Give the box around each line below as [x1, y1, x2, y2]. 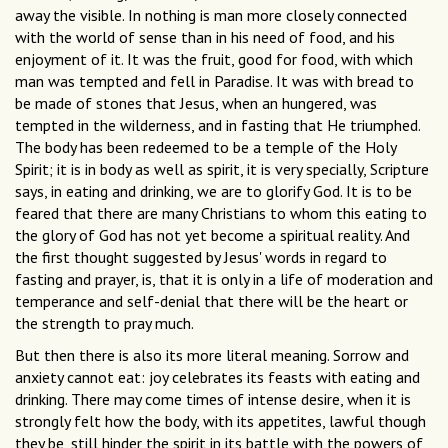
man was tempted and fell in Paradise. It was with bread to [15, 71, 414, 92]
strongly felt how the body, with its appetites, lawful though [15, 411, 426, 432]
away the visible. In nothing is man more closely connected [15, 5, 407, 26]
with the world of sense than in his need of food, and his [15, 27, 395, 48]
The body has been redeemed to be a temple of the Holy [15, 137, 396, 158]
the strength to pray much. [15, 313, 194, 334]
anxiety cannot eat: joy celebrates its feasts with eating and [15, 367, 420, 388]
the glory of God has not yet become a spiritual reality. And [15, 225, 410, 246]
